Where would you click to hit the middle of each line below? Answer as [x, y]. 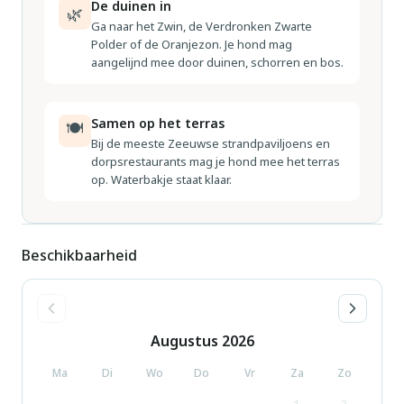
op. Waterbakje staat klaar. [161, 179]
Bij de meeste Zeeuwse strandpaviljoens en [211, 143]
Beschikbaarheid [79, 255]
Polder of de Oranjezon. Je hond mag [192, 44]
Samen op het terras [158, 123]
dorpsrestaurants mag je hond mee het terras [216, 161]
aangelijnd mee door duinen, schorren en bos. [217, 62]
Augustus [184, 341]
